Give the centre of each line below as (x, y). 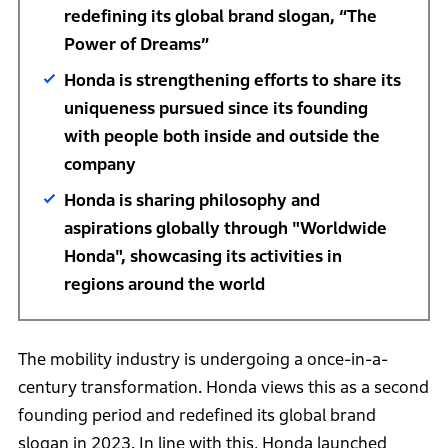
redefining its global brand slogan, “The (220, 16)
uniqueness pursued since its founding (215, 108)
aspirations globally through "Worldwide (225, 228)
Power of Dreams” (136, 44)
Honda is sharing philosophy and (191, 200)
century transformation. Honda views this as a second (223, 387)
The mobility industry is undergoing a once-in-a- (202, 359)
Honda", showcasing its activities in (202, 256)
